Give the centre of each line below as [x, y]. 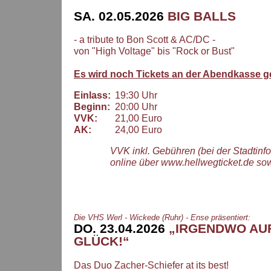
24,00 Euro [136, 130]
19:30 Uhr [134, 96]
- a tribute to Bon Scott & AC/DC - [145, 40]
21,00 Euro [136, 119]
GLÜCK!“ [102, 242]
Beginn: [92, 107]
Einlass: [92, 96]
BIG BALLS [200, 16]
